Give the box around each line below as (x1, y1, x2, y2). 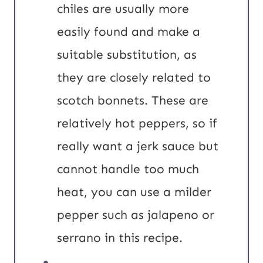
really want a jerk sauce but (57, 139, 218, 154)
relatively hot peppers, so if (57, 116, 217, 131)
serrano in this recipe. (57, 230, 183, 246)
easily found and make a (57, 24, 200, 40)
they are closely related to (57, 70, 211, 86)
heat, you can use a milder (57, 184, 211, 200)
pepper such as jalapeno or (57, 207, 214, 223)
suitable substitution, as (57, 47, 197, 63)
